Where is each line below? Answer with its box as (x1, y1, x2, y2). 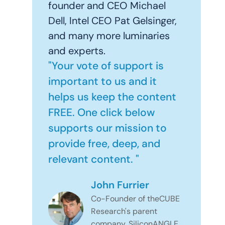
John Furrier (91, 178, 149, 192)
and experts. (48, 44, 105, 58)
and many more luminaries (48, 29, 170, 43)
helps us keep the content (48, 90, 176, 104)
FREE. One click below (48, 105, 155, 120)
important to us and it (48, 74, 157, 89)
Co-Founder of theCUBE (91, 193, 180, 204)
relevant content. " (48, 152, 139, 167)
